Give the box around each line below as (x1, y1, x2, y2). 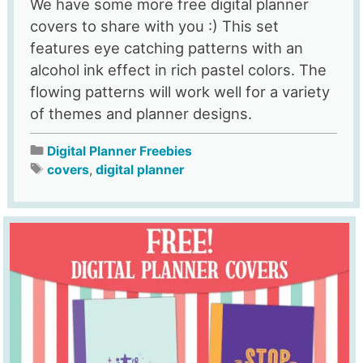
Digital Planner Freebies (46, 143, 192, 159)
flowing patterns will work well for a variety (29, 83, 330, 100)
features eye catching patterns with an (29, 39, 303, 57)
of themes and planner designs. (29, 105, 252, 122)
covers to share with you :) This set (29, 17, 279, 35)
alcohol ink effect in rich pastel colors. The (29, 61, 327, 79)
